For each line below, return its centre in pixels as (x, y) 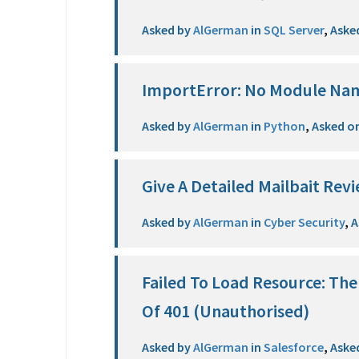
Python (284, 126)
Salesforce (293, 347)
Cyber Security (303, 222)
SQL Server (293, 30)
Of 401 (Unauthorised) (226, 311)
